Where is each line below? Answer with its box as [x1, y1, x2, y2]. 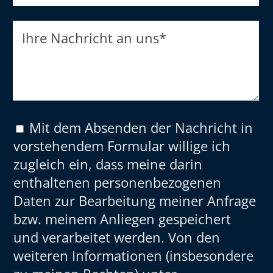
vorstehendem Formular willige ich [13, 136, 231, 155]
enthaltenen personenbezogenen [13, 172, 222, 191]
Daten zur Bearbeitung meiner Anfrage [13, 191, 257, 210]
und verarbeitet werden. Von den [13, 227, 221, 246]
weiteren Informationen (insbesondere [13, 246, 254, 264]
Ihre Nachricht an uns [21, 29, 159, 48]
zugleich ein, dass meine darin [13, 154, 203, 173]
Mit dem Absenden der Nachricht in [29, 118, 253, 136]
